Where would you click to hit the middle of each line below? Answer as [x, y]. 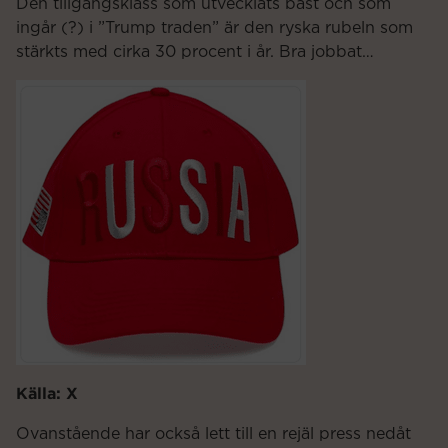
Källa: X [47, 393]
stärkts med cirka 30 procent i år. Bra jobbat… [195, 52]
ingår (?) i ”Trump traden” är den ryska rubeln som [214, 28]
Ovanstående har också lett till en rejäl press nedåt [213, 434]
